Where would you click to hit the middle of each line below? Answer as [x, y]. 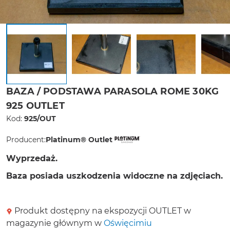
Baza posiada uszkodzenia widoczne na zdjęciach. [114, 176]
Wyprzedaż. [32, 159]
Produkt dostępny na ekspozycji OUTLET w [102, 211]
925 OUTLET [35, 106]
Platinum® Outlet [79, 139]
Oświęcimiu [128, 223]
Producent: [26, 139]
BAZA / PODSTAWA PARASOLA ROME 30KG [113, 92]
